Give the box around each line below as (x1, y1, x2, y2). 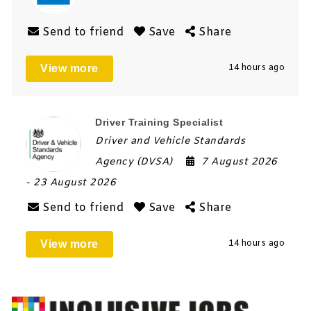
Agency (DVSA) (95, 155, 173, 169)
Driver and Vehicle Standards (95, 134, 246, 148)
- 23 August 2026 (26, 176, 117, 190)
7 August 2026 (201, 155, 278, 169)
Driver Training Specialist (95, 116, 224, 128)
